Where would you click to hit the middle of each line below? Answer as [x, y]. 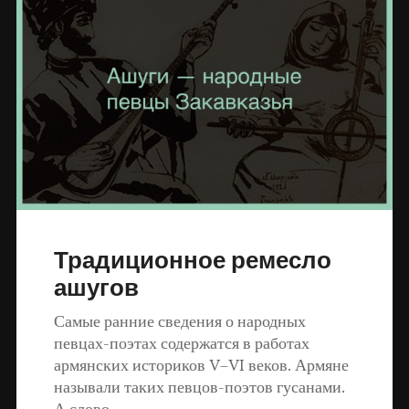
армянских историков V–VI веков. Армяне [202, 366]
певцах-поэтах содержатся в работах [182, 344]
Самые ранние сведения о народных [180, 322]
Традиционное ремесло [193, 261]
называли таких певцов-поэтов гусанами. [200, 388]
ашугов [97, 288]
